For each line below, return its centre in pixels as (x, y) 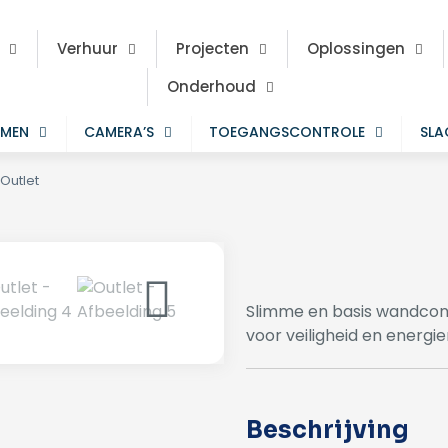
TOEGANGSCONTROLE (287, 132)
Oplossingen (356, 48)
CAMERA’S (119, 132)
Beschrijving (327, 430)
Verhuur (88, 48)
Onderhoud (212, 86)
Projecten (213, 48)
